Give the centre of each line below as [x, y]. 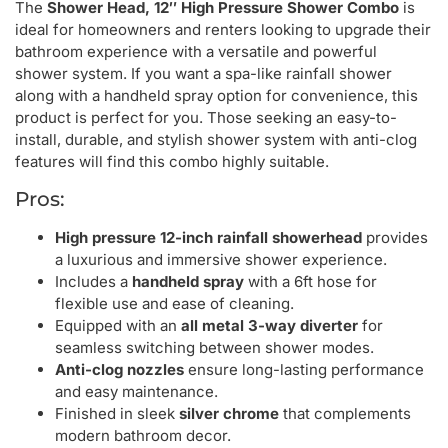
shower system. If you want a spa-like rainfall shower [203, 73]
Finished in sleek [117, 414]
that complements [345, 414]
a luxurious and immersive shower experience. [221, 260]
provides [395, 238]
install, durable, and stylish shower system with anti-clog [216, 139]
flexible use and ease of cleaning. [174, 304]
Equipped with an [118, 326]
